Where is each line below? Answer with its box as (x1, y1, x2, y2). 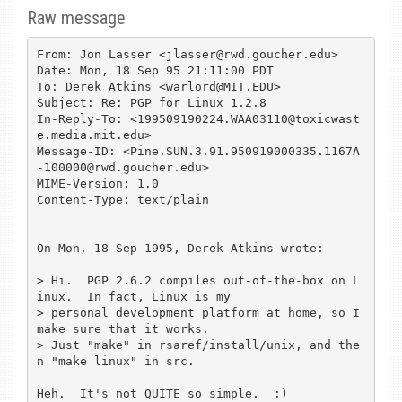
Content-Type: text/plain (36, 192, 209, 206)
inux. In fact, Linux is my (36, 289, 231, 303)
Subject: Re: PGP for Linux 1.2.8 (36, 95, 267, 109)
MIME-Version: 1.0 (36, 176, 159, 190)
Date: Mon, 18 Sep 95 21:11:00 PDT (36, 63, 274, 77)
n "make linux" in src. (36, 354, 195, 368)
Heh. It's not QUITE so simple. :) (36, 386, 288, 400)
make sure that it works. (36, 321, 209, 336)
